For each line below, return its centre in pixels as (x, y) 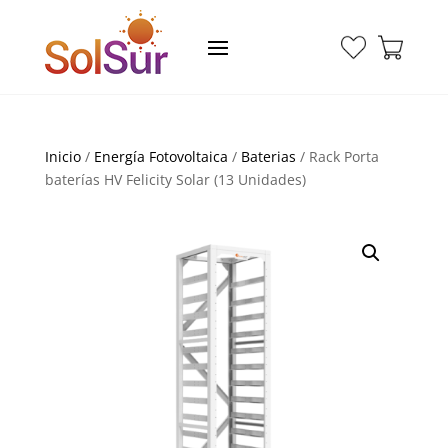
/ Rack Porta (337, 156)
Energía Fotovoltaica (160, 156)
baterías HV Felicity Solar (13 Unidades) (175, 179)
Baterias (268, 156)
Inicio (62, 156)
